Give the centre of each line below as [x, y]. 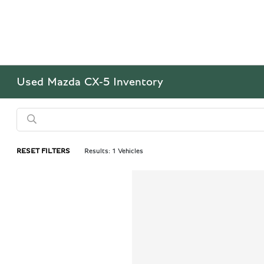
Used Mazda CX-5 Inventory [90, 82]
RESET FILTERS [44, 151]
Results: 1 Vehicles [114, 151]
